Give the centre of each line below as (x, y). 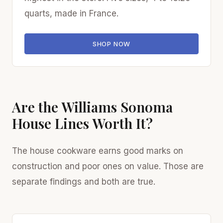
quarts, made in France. (71, 13)
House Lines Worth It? (82, 123)
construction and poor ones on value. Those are (108, 166)
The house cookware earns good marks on (98, 151)
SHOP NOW (111, 44)
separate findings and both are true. (84, 181)
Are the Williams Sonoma (92, 107)
